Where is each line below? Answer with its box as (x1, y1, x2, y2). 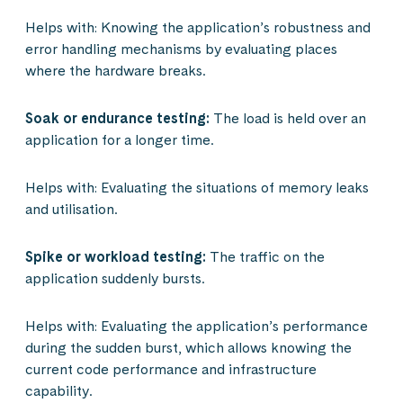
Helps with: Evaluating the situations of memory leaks (25, 179, 369, 197)
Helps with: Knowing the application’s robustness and (25, 19, 371, 37)
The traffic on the (206, 248, 325, 266)
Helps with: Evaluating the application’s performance (25, 318, 368, 336)
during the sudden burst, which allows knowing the (25, 339, 352, 357)
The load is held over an (210, 110, 366, 128)
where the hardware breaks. (25, 62, 206, 80)
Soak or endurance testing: (25, 110, 210, 128)
